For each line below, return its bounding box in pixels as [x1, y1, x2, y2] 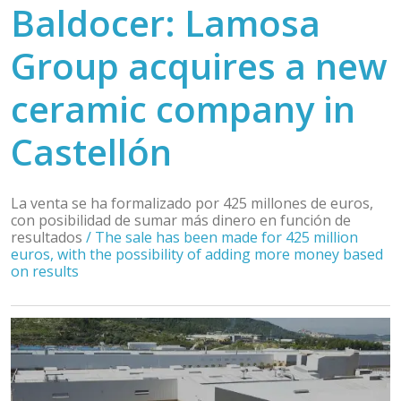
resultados [11, 227, 86, 247]
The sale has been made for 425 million [95, 227, 358, 247]
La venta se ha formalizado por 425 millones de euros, [11, 193, 373, 213]
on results [11, 261, 79, 281]
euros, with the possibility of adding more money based [11, 244, 383, 264]
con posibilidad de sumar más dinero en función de [11, 210, 351, 230]
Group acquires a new [11, 41, 388, 90]
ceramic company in [11, 84, 355, 133]
